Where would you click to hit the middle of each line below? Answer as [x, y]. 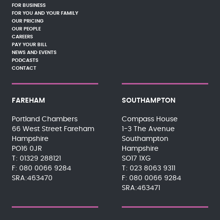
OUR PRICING [28, 21]
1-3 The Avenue [148, 129]
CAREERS [22, 37]
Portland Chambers [45, 119]
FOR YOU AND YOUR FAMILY [45, 13]
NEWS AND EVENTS [34, 53]
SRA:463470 [32, 178]
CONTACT [24, 68]
